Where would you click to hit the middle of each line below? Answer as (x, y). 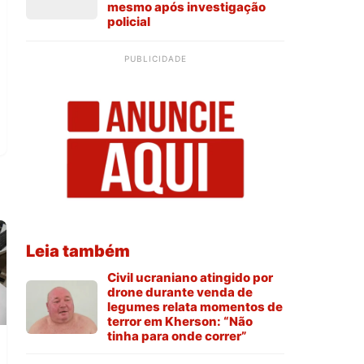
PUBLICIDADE (155, 59)
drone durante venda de (180, 292)
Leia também (78, 251)
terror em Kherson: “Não (180, 322)
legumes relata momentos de (195, 307)
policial (129, 22)
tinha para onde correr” (177, 336)
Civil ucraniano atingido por (190, 278)
